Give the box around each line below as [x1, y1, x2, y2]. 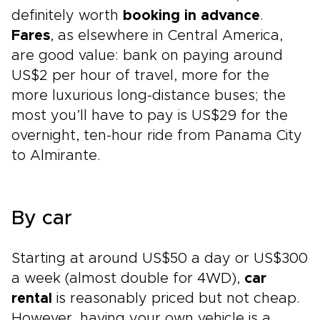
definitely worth [11, 9, 123, 23]
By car [11, 209, 72, 229]
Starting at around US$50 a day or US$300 [11, 251, 308, 266]
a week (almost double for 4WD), [11, 271, 244, 286]
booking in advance [123, 9, 260, 23]
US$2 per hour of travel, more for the [11, 69, 269, 83]
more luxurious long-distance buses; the [11, 89, 286, 103]
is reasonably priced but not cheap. [52, 291, 300, 306]
